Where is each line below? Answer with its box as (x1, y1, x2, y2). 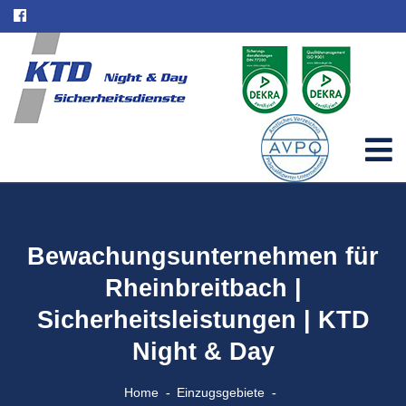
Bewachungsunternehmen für (27, 243, 379, 270)
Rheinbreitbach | (104, 275, 302, 302)
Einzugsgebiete (176, 385, 265, 400)
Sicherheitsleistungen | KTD (36, 306, 370, 333)
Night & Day (131, 338, 275, 365)
